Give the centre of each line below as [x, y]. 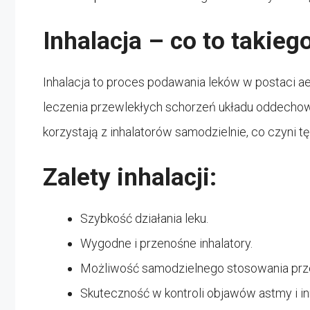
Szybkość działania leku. [144, 218]
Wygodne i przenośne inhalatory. [166, 243]
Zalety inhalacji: [130, 177]
